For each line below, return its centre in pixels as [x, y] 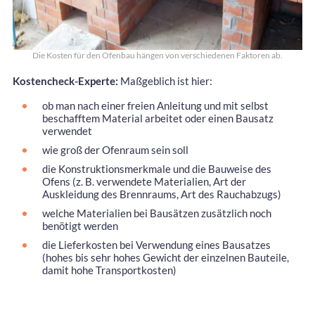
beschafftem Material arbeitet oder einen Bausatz [158, 118]
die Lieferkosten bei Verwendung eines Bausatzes [156, 244]
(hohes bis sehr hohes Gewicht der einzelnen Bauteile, [166, 257]
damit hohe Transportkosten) [109, 270]
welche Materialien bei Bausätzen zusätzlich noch [157, 213]
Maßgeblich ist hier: [165, 81]
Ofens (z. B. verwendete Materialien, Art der [144, 181]
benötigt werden [80, 225]
